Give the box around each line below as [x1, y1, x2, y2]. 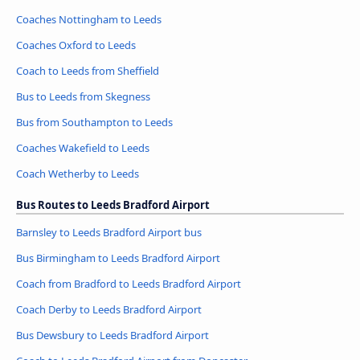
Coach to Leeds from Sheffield [16, 63, 159, 79]
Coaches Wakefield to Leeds [16, 141, 149, 156]
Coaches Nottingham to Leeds [16, 12, 162, 27]
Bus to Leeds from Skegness [16, 89, 150, 104]
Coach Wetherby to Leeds [16, 166, 139, 182]
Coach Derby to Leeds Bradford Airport [16, 301, 202, 317]
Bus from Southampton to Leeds [16, 115, 173, 130]
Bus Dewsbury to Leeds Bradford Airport [16, 327, 209, 342]
